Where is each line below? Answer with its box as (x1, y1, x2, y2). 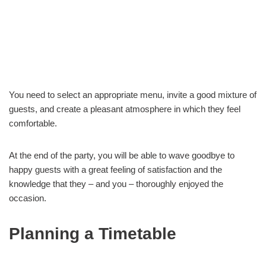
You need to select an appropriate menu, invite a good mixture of (9, 90, 256, 100)
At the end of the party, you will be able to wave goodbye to (9, 150, 235, 160)
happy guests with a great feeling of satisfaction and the (9, 164, 222, 175)
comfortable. (9, 118, 57, 128)
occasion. (9, 193, 46, 203)
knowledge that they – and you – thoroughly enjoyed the (9, 179, 223, 189)
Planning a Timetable (9, 224, 176, 243)
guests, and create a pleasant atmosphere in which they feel (9, 104, 240, 114)
